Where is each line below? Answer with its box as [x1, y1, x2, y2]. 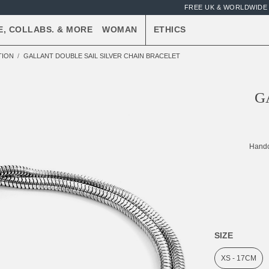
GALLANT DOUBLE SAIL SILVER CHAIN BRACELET [23, 52, 180, 59]
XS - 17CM [220, 254, 256, 262]
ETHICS [153, 25, 186, 34]
